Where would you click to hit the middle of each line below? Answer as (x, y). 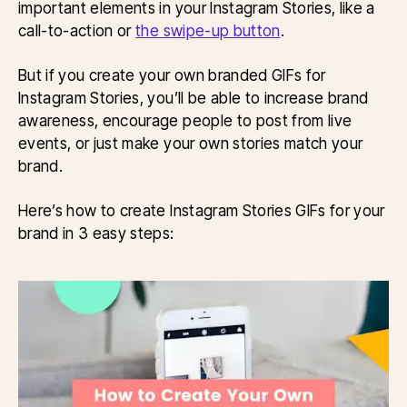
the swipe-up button (208, 31)
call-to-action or (77, 31)
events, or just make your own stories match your (191, 144)
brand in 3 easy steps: (96, 233)
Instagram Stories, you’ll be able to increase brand (194, 98)
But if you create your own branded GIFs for (172, 75)
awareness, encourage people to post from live (185, 121)
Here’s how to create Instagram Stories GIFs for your (202, 211)
